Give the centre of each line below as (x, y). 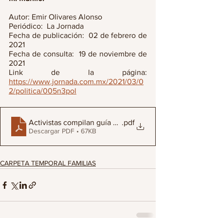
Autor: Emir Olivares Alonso (56, 17)
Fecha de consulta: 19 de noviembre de (78, 54)
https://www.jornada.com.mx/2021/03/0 (76, 82)
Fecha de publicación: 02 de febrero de (78, 35)
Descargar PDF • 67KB (63, 131)
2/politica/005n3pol (43, 91)
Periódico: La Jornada (46, 26)
